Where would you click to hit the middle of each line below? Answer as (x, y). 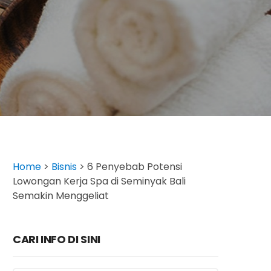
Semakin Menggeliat (61, 196)
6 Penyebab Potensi (135, 167)
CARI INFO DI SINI (57, 239)
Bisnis (64, 167)
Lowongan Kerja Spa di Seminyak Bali (99, 181)
